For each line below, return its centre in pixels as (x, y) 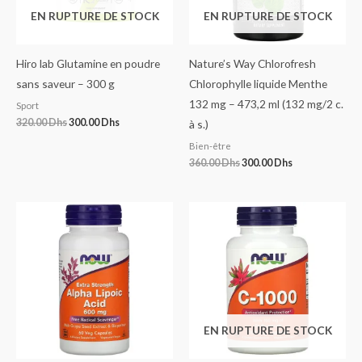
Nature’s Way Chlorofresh (253, 64)
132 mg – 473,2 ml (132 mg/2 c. (266, 104)
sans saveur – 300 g (65, 84)
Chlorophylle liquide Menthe (258, 84)
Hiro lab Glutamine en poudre (88, 64)
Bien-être (210, 145)
